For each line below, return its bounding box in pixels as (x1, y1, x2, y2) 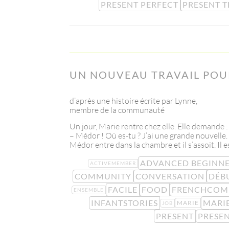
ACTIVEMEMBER (90, 159, 136, 166)
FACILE (108, 185, 138, 195)
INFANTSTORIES (90, 198, 158, 208)
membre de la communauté (70, 105, 165, 116)
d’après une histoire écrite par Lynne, (70, 96, 197, 106)
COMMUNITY (74, 171, 131, 181)
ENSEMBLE (74, 186, 104, 193)
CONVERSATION (135, 171, 204, 181)
